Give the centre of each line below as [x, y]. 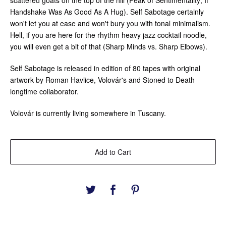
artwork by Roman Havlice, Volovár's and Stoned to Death [102, 80]
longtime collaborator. [44, 92]
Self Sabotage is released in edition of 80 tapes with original [105, 68]
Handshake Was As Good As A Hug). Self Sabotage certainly [107, 12]
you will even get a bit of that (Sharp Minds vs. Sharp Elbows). [109, 47]
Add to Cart [113, 152]
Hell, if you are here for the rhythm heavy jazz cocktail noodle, [108, 35]
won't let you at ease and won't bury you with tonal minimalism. [110, 23]
